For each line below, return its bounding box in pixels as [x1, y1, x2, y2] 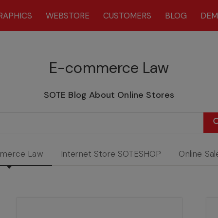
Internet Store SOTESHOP [60, 148, 162, 159]
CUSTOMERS [103, 10, 151, 21]
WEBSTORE [45, 10, 90, 21]
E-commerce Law [49, 58, 169, 78]
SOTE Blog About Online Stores [43, 89, 175, 101]
